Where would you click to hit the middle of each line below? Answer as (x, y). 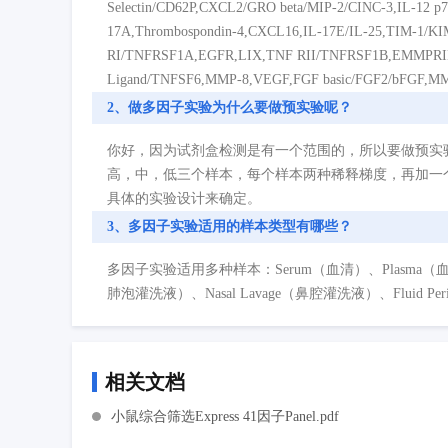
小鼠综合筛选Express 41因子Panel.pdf (225, 416)
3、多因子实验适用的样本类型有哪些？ (229, 227)
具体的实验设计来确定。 (184, 199)
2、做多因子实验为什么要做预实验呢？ (229, 108)
